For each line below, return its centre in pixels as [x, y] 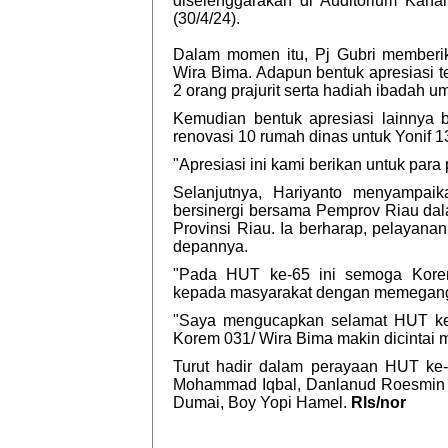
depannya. [210, 246]
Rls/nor [378, 402]
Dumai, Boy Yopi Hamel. [262, 402]
